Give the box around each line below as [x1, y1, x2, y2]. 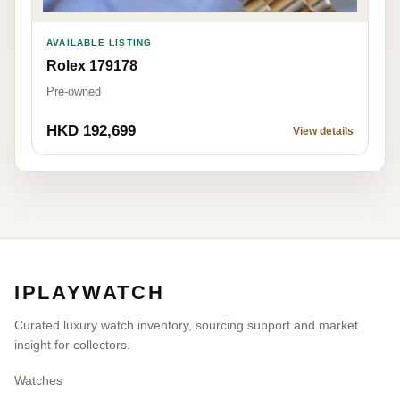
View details [293, 124, 354, 137]
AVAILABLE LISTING [46, 37, 153, 47]
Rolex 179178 [46, 57, 137, 73]
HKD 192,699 [46, 121, 136, 139]
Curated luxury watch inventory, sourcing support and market [14, 317, 358, 332]
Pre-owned [46, 84, 101, 98]
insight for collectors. [14, 337, 130, 352]
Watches [14, 372, 62, 387]
